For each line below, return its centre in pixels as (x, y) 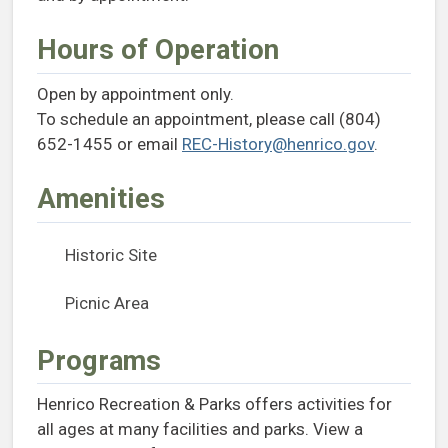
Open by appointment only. (135, 93)
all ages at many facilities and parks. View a (200, 429)
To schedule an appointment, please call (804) (209, 118)
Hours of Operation (158, 50)
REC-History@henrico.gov (278, 143)
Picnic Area (107, 302)
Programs (99, 360)
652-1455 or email (109, 143)
